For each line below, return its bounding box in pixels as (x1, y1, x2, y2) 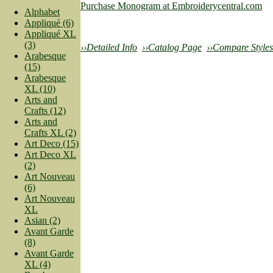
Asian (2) (24, 214, 60, 225)
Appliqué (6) (24, 17, 74, 28)
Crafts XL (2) (24, 127, 76, 138)
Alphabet (24, 6, 60, 17)
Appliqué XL (24, 28, 76, 39)
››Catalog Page (142, 41, 202, 52)
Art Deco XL (24, 149, 76, 160)
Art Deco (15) (24, 138, 79, 149)
